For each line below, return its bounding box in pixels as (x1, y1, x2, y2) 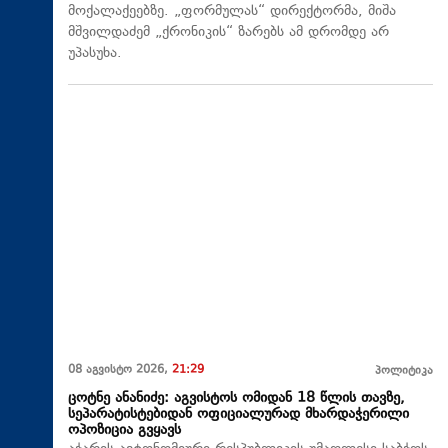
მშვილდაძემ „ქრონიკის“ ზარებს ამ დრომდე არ (68, 22, 389, 44)
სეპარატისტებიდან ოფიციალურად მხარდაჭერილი (68, 403, 409, 425)
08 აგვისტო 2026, (68, 361, 172, 379)
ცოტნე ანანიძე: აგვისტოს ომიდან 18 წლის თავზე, (68, 387, 405, 409)
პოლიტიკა (375, 362, 433, 380)
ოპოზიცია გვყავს (68, 419, 181, 441)
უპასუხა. (68, 43, 122, 65)
